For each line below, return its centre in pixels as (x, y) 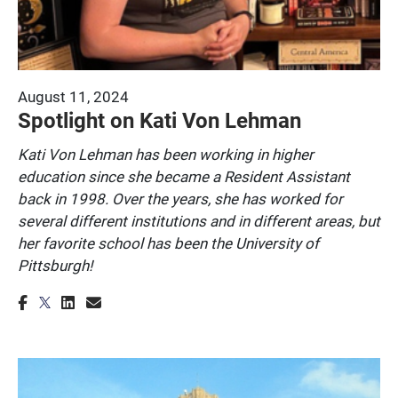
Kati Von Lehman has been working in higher (166, 154)
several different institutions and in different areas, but (199, 220)
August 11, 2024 (73, 96)
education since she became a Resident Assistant (184, 176)
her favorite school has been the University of (168, 243)
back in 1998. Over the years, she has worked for (180, 198)
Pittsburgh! (55, 265)
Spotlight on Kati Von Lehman (159, 119)
